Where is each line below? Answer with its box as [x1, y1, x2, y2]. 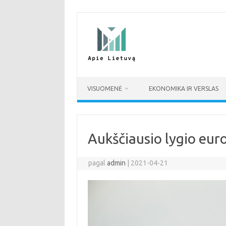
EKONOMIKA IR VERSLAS [149, 85, 218, 92]
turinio [76, 25, 96, 33]
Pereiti [76, 11, 96, 19]
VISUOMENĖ [87, 85, 122, 92]
